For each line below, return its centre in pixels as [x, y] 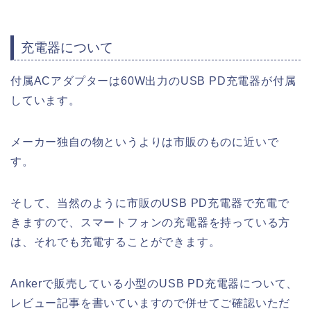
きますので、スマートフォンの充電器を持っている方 [151, 223]
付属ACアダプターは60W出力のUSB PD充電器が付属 [153, 81]
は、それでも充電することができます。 [116, 242]
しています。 [45, 101]
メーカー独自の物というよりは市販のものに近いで [145, 142]
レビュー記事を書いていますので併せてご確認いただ [151, 303]
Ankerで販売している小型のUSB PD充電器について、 [154, 284]
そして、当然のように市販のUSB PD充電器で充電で [150, 203]
